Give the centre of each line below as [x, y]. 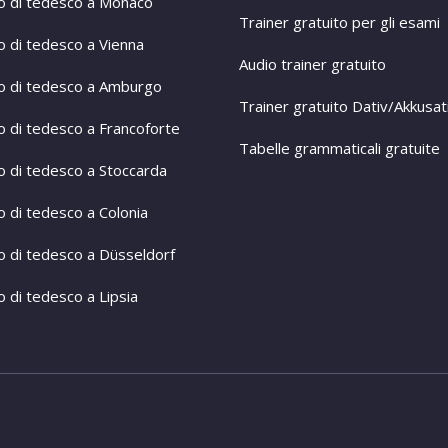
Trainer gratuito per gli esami [339, 22]
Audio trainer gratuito [312, 64]
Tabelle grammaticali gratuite [339, 148]
